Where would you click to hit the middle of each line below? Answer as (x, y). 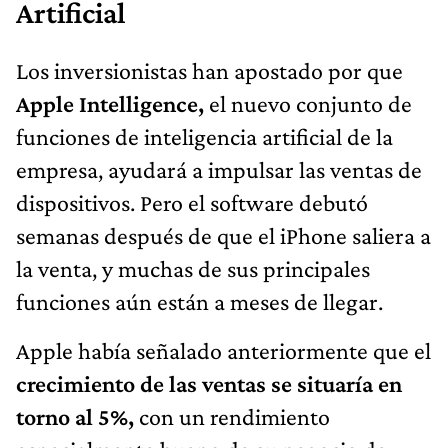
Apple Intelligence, (112, 104)
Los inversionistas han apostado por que (209, 71)
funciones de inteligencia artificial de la (204, 137)
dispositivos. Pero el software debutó (192, 203)
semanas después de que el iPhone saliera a (223, 236)
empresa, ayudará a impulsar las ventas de (219, 170)
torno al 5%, (77, 417)
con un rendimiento (234, 417)
